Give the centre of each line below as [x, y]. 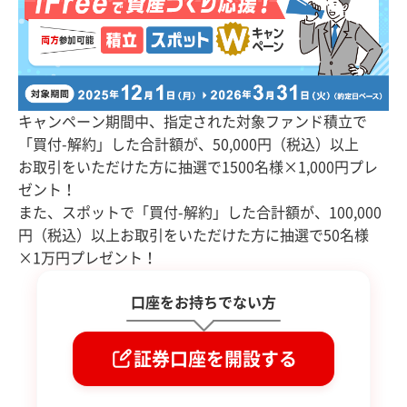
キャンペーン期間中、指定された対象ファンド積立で [193, 121]
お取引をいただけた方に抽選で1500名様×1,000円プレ [198, 167]
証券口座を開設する [215, 358]
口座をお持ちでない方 [203, 302]
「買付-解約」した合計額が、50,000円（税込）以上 [189, 144]
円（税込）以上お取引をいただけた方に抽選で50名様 [194, 235]
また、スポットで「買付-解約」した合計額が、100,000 [200, 212]
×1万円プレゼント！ [88, 258]
